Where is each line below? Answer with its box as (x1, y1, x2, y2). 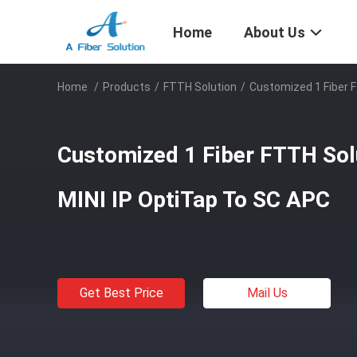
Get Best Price (79, 285, 163, 300)
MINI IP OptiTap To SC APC (57, 186, 330, 213)
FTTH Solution (163, 80, 237, 93)
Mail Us (246, 285, 288, 300)
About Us (244, 24, 305, 41)
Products (103, 80, 151, 93)
